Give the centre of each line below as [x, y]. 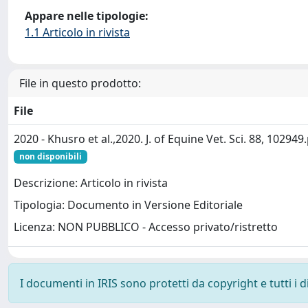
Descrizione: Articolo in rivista [91, 183]
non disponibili [50, 156]
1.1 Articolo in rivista [77, 32]
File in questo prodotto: [80, 83]
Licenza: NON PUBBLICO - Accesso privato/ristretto [146, 227]
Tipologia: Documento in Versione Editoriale [128, 205]
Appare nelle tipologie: [87, 16]
